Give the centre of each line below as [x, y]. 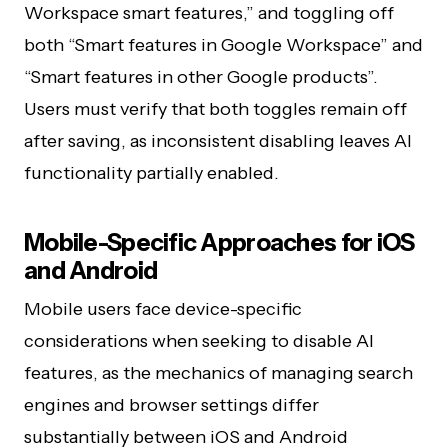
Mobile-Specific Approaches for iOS [219, 242]
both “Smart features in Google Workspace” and [223, 45]
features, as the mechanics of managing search [218, 373]
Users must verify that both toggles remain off [215, 109]
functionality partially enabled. [151, 173]
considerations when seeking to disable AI [199, 341]
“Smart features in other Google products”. [201, 77]
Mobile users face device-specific [163, 309]
